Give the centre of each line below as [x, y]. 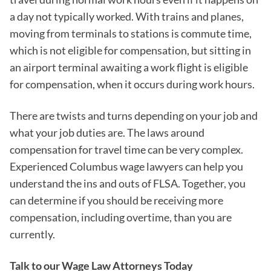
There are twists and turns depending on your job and [134, 116]
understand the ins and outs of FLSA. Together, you [128, 184]
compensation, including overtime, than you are [121, 217]
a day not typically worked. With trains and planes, [127, 17]
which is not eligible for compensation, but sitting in [130, 51]
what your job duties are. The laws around [107, 133]
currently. [32, 234]
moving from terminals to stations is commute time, [131, 34]
